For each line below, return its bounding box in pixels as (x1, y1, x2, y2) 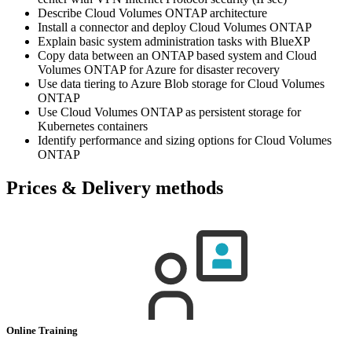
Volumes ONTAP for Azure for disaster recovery (38, 62, 280, 76)
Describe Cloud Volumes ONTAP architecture (38, 5, 267, 20)
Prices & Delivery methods (6, 177, 223, 198)
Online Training (6, 324, 80, 336)
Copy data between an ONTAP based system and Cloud (38, 48, 317, 62)
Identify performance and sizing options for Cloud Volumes (38, 133, 332, 147)
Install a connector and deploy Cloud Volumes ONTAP (38, 20, 312, 34)
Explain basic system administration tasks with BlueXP (38, 34, 310, 48)
